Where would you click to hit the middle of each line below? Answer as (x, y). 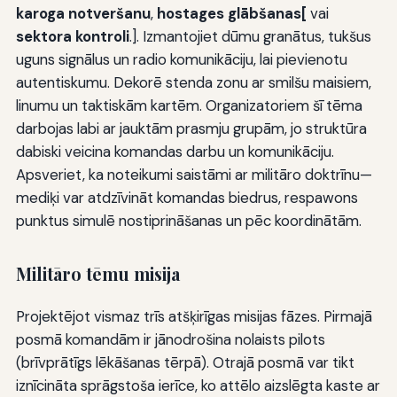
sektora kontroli (72, 36)
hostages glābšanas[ (231, 13)
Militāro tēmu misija (97, 273)
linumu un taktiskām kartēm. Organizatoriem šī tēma (189, 105)
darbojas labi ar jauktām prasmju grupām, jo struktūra (191, 128)
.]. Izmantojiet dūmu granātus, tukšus (250, 36)
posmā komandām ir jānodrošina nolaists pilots (170, 340)
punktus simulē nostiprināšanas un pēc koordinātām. (188, 220)
